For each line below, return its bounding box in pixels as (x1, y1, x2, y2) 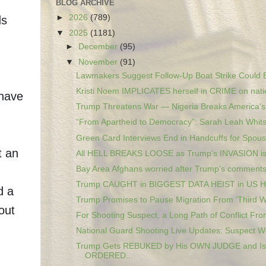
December (78, 42, 121, 52)
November (78, 58, 121, 67)
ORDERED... (84, 251, 133, 261)
